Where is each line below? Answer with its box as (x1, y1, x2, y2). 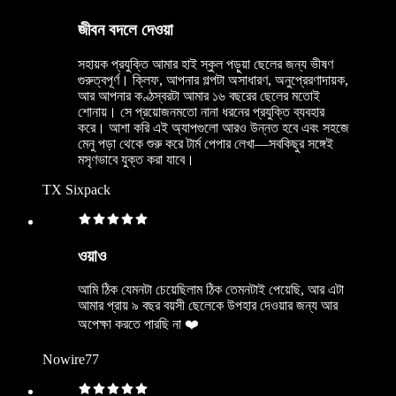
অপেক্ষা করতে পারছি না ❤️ (78, 316, 199, 332)
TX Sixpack (42, 181, 110, 197)
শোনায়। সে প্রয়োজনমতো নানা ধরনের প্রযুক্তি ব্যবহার (78, 103, 324, 119)
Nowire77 (42, 352, 99, 368)
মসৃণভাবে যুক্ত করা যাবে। (78, 151, 194, 167)
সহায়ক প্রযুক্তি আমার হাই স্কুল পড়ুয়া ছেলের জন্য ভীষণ (78, 56, 333, 72)
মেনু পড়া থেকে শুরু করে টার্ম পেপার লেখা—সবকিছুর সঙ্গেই (78, 135, 333, 151)
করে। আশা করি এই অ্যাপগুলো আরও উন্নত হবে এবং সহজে (78, 119, 349, 135)
